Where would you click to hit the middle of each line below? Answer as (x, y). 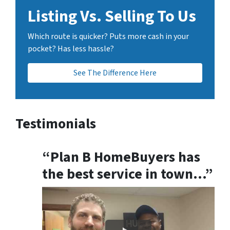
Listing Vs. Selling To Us (112, 16)
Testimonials (56, 123)
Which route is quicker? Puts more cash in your (108, 36)
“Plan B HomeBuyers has (121, 157)
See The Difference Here (115, 73)
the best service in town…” (128, 174)
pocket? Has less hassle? (71, 49)
